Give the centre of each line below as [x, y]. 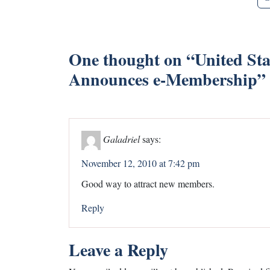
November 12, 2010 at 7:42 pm [140, 163]
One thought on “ [132, 59]
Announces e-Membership [163, 79]
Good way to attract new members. [148, 183]
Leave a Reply [118, 250]
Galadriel [121, 139]
